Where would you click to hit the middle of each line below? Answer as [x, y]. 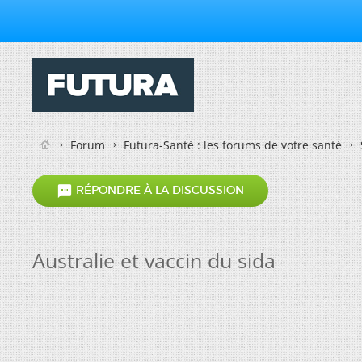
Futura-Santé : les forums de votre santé [233, 145]
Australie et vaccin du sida [154, 260]
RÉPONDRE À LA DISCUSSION [158, 190]
